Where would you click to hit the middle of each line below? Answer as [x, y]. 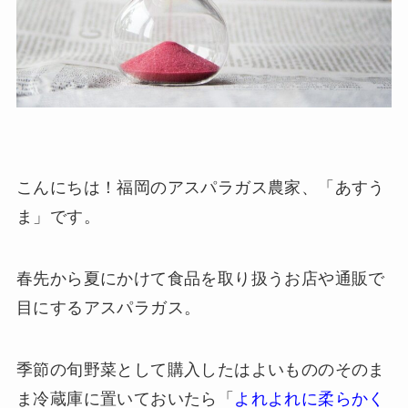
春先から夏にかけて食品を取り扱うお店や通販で [200, 278]
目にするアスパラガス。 [108, 307]
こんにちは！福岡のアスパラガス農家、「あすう [200, 187]
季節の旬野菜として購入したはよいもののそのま [200, 369]
